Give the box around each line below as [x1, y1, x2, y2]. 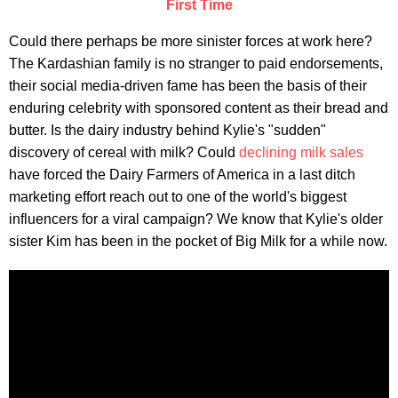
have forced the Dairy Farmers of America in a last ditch [9, 166, 355, 182]
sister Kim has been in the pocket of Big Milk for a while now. [9, 233, 387, 249]
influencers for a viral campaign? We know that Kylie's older [9, 211, 383, 227]
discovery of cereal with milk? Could [9, 144, 239, 160]
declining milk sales [239, 144, 363, 160]
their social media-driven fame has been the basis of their [9, 77, 367, 93]
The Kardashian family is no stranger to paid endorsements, [9, 55, 383, 71]
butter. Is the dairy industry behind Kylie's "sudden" [9, 122, 326, 138]
